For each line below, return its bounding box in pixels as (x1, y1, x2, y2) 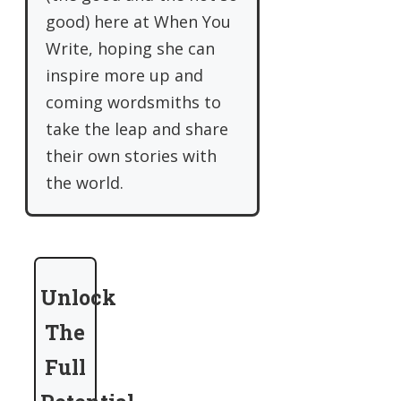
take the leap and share (46, 118, 228, 141)
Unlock (40, 284, 116, 311)
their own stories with (46, 145, 217, 167)
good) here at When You (46, 11, 231, 33)
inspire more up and (46, 64, 203, 87)
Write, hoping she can (46, 38, 215, 60)
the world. (46, 172, 124, 194)
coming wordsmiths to (46, 91, 221, 114)
